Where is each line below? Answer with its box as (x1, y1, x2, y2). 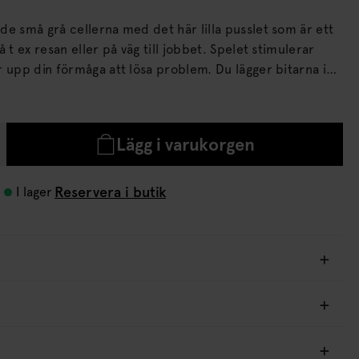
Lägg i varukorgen (115, 133, 255, 155)
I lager (16, 184, 52, 200)
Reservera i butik (54, 183, 166, 200)
